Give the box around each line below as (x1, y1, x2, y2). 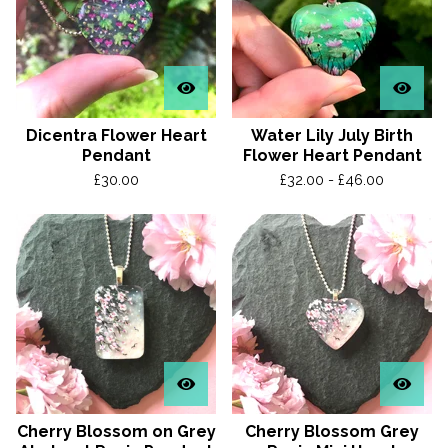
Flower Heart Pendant (242, 146, 422, 165)
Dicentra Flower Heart (25, 126, 207, 145)
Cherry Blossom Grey (245, 422, 419, 441)
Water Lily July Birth (251, 126, 413, 145)
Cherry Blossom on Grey (16, 422, 216, 441)
